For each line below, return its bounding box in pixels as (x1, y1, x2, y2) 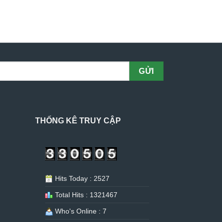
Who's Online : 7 (53, 207, 107, 216)
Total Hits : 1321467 (53, 191, 117, 199)
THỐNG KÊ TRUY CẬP (35, 116, 121, 125)
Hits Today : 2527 (53, 174, 110, 183)
